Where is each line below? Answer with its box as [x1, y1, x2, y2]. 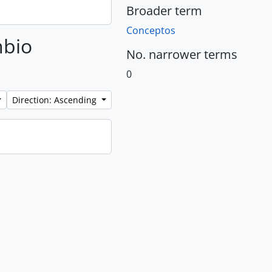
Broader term [126, 2, 202, 19]
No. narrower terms [126, 46, 237, 63]
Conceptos [126, 24, 175, 37]
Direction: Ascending [12, 94, 100, 106]
